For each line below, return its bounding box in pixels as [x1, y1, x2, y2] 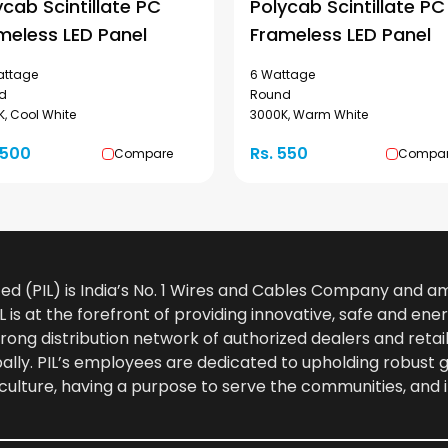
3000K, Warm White [250, 106, 368, 123]
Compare [114, 145, 173, 162]
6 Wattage [250, 66, 315, 83]
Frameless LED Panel [250, 22, 431, 47]
